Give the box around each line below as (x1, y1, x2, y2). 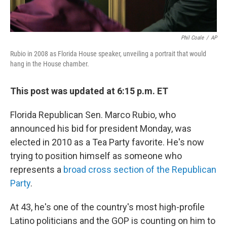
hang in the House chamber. (10, 60, 89, 68)
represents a (10, 164, 63, 175)
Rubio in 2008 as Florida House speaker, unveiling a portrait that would (10, 50, 206, 58)
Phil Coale (181, 34, 204, 42)
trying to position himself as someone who (10, 150, 182, 162)
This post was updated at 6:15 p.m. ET (10, 86, 168, 97)
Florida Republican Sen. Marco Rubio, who (10, 109, 176, 121)
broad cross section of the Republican (63, 164, 216, 175)
